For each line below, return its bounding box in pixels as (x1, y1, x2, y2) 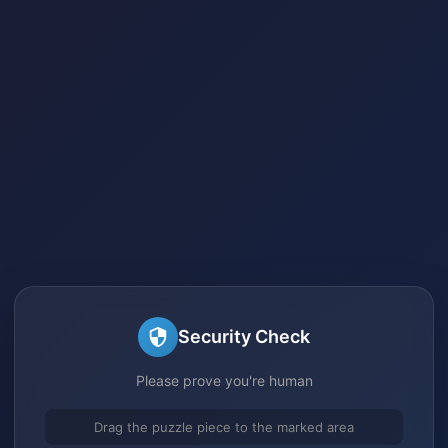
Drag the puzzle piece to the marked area (94, 418, 354, 435)
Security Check (178, 326, 310, 347)
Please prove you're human (135, 371, 313, 389)
